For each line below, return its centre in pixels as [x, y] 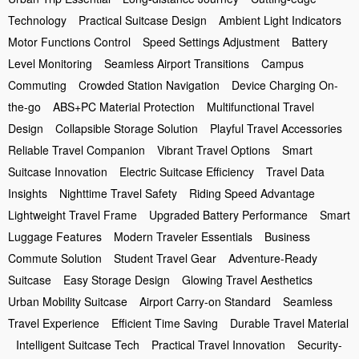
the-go [24, 107]
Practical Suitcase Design [143, 20]
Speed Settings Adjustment [211, 42]
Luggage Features [55, 236]
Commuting [37, 85]
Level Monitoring [50, 63]
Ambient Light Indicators [280, 20]
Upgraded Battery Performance [228, 215]
